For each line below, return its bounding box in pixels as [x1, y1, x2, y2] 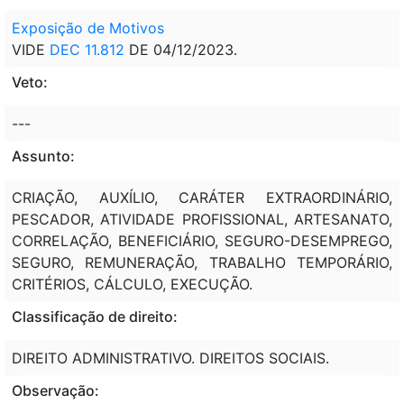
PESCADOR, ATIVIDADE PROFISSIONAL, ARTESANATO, [12, 209, 392, 228]
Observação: [12, 381, 99, 399]
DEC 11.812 [50, 40, 124, 59]
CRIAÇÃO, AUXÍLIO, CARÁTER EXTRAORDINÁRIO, [12, 188, 392, 207]
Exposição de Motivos [12, 18, 164, 37]
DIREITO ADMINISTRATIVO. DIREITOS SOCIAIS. [12, 348, 329, 367]
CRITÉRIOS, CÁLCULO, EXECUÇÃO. [12, 274, 252, 293]
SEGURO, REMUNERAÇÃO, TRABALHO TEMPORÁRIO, [12, 252, 392, 271]
